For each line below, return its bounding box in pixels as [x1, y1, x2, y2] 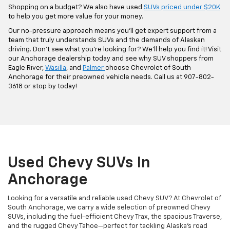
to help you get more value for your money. [8, 13, 143, 21]
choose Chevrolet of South [105, 65, 191, 72]
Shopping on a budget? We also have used [8, 4, 144, 11]
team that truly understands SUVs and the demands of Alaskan [8, 37, 205, 44]
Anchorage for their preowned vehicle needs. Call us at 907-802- [8, 74, 214, 81]
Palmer [83, 65, 105, 72]
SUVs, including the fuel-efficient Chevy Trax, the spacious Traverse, [8, 214, 222, 221]
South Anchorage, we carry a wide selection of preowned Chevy [8, 204, 210, 212]
